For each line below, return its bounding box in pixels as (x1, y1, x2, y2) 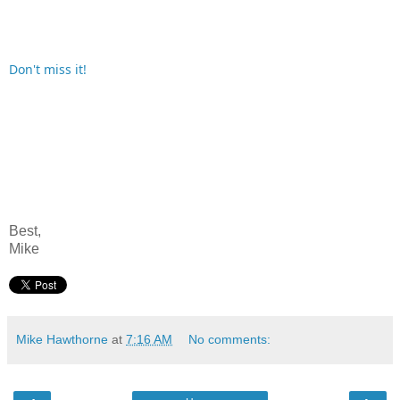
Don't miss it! (9, 61, 87, 79)
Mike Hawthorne (16, 332, 108, 347)
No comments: (188, 332, 271, 347)
